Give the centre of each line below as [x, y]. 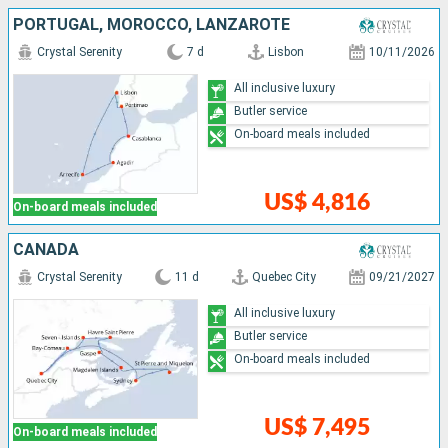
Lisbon [286, 52]
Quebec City [284, 277]
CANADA [46, 250]
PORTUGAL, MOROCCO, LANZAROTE [151, 25]
